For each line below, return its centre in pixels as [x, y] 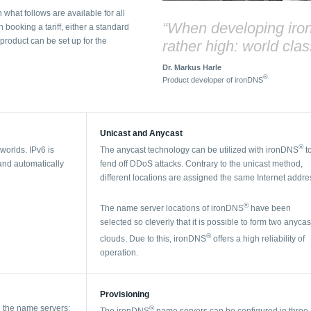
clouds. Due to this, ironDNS [153, 238]
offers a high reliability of [258, 238]
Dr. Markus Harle [192, 68]
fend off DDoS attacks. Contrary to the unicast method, [201, 163]
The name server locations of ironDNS [172, 208]
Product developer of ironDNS [213, 79]
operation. [119, 252]
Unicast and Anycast [141, 133]
